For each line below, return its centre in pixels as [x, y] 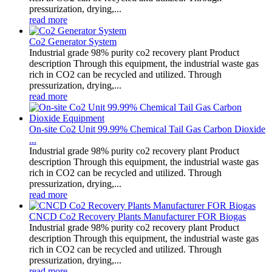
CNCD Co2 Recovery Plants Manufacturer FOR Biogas [138, 216]
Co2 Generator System [73, 41]
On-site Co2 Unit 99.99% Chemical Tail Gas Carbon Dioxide [147, 129]
